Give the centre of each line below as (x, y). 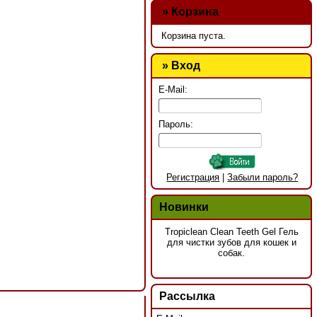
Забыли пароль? (263, 178)
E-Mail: (173, 89)
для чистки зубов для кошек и (231, 243)
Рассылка (187, 296)
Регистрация (193, 178)
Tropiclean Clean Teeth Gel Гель (231, 232)
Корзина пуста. (194, 36)
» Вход (179, 65)
